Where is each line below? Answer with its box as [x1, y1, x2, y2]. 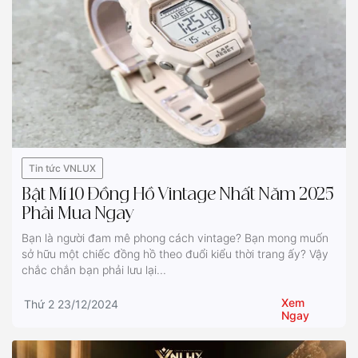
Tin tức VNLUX [29, 161, 96, 174]
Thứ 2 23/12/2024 [24, 296, 118, 311]
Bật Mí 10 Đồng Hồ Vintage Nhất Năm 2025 [22, 186, 334, 203]
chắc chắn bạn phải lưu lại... [22, 262, 166, 276]
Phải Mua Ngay [22, 205, 134, 222]
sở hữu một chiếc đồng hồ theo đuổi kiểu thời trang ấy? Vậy [22, 246, 328, 261]
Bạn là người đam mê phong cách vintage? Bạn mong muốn [22, 230, 328, 245]
